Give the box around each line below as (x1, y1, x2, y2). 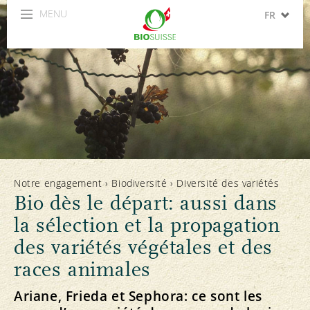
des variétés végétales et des (14, 235, 273, 259)
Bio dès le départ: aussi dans (14, 191, 278, 215)
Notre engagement (14, 176, 102, 190)
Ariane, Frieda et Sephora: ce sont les (14, 286, 262, 305)
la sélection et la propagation (14, 213, 280, 237)
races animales (14, 257, 152, 282)
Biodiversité (111, 176, 167, 190)
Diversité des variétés (176, 176, 280, 190)
